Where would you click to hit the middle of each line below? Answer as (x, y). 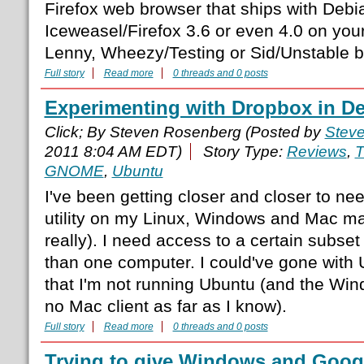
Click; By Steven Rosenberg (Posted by (184, 132)
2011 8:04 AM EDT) (113, 152)
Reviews (316, 152)
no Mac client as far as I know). (165, 306)
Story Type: (245, 152)
